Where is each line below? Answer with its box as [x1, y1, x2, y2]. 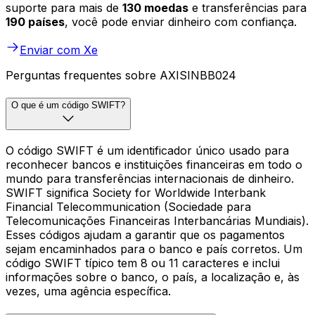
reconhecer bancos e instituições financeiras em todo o [6, 157, 302, 172]
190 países [6, 15, 65, 30]
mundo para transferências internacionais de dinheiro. [6, 171, 294, 186]
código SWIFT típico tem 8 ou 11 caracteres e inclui [6, 255, 280, 270]
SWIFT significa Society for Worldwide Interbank [6, 185, 266, 200]
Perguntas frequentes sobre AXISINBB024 [6, 68, 236, 83]
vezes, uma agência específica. [6, 283, 171, 298]
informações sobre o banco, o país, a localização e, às [6, 269, 300, 284]
